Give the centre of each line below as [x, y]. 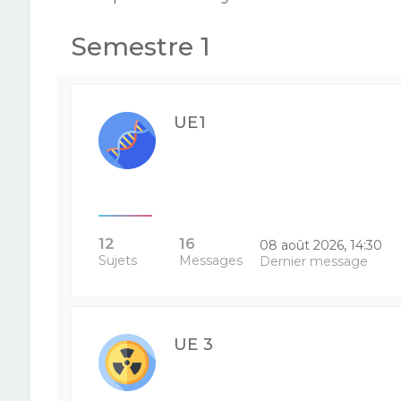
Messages [210, 260]
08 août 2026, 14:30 [321, 245]
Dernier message [314, 261]
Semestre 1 [140, 47]
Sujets [117, 260]
